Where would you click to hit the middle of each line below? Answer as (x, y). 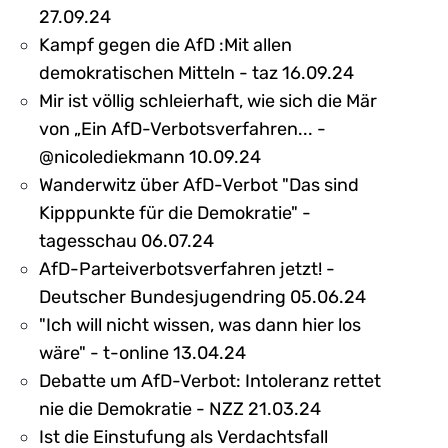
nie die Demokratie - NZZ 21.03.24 (180, 408)
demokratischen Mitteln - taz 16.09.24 (196, 72)
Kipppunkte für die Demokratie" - (175, 212)
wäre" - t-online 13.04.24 (142, 352)
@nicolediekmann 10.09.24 (150, 156)
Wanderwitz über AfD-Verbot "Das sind (199, 184)
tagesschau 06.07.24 (126, 240)
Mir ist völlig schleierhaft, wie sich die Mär (208, 100)
